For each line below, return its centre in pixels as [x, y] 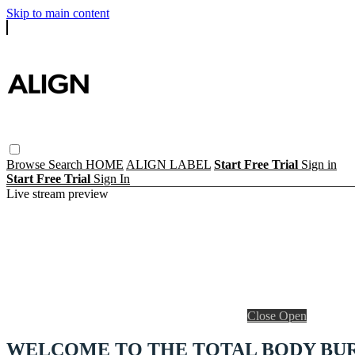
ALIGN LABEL [168, 164]
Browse [27, 164]
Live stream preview [57, 193]
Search [67, 164]
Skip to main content [58, 13]
